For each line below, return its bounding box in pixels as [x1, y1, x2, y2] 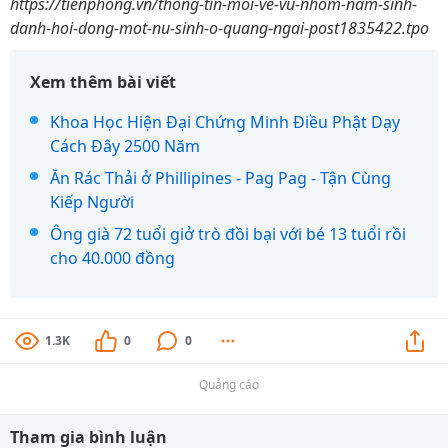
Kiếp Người [50, 191, 134, 213]
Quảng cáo [199, 376, 259, 393]
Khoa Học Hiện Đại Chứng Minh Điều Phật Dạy [50, 111, 400, 133]
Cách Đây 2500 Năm [50, 135, 200, 157]
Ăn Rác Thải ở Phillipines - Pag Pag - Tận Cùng [50, 167, 391, 189]
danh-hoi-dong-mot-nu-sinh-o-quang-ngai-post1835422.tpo [10, 17, 429, 39]
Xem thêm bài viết [30, 71, 176, 93]
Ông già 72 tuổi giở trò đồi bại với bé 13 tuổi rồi [50, 223, 406, 245]
